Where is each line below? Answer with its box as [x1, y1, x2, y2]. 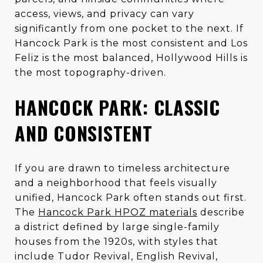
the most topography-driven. [15, 66, 166, 78]
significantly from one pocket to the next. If [15, 22, 244, 34]
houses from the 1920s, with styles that [15, 235, 218, 247]
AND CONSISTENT [15, 119, 153, 147]
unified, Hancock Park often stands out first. [15, 191, 247, 203]
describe [197, 206, 245, 218]
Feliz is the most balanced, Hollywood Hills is [15, 52, 248, 63]
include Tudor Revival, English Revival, [15, 250, 218, 262]
